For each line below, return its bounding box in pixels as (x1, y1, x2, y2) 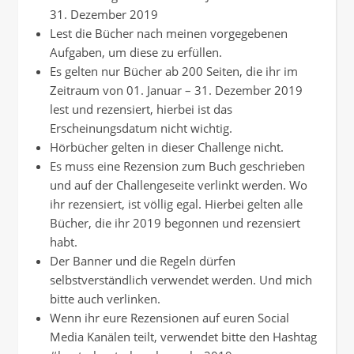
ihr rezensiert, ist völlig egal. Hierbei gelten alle (50, 196, 303, 213)
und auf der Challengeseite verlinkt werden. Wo (50, 177, 307, 194)
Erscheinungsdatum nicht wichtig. (50, 120, 232, 137)
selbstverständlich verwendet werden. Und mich (50, 272, 312, 288)
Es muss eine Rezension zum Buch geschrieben (50, 158, 305, 175)
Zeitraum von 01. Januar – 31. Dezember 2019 (50, 82, 303, 99)
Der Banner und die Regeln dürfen (50, 253, 235, 269)
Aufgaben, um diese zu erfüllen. (50, 44, 222, 61)
